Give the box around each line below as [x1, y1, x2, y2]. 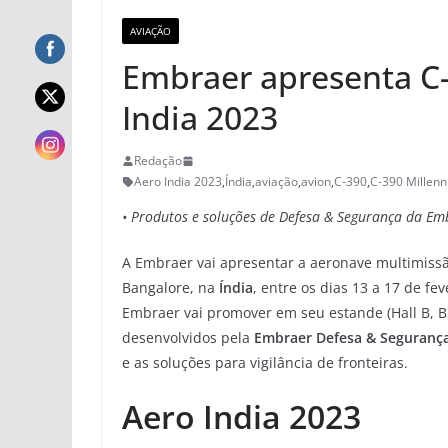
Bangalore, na [122, 278, 215, 298]
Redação [134, 152, 182, 170]
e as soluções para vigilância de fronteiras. [122, 353, 408, 373]
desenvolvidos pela [122, 328, 254, 348]
